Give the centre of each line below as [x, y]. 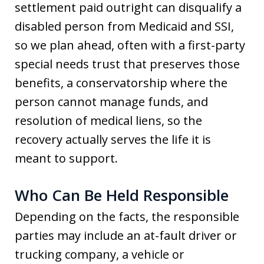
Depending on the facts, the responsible [127, 217]
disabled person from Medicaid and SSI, [124, 26]
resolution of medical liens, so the [108, 121]
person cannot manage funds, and [111, 102]
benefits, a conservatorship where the [121, 83]
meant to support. [66, 158]
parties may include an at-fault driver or [126, 235]
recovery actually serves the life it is [113, 139]
